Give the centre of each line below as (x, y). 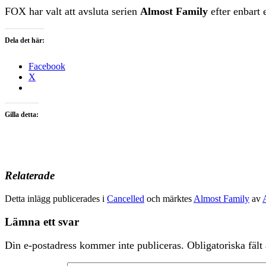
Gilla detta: (22, 114)
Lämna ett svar (42, 221)
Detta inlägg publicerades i (56, 199)
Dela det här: (25, 40)
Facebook (47, 66)
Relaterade (30, 176)
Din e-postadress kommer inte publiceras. (94, 246)
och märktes (169, 199)
